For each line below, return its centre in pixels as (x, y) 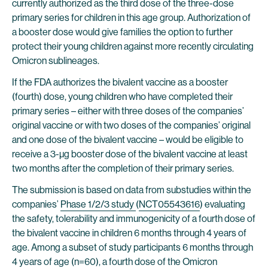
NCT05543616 (169, 204)
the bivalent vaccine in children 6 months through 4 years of (129, 233)
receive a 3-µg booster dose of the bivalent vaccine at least (130, 154)
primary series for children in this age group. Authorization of (131, 18)
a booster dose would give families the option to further (122, 32)
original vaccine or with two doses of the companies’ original (131, 125)
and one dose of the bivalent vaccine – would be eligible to (128, 140)
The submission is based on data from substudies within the (132, 190)
